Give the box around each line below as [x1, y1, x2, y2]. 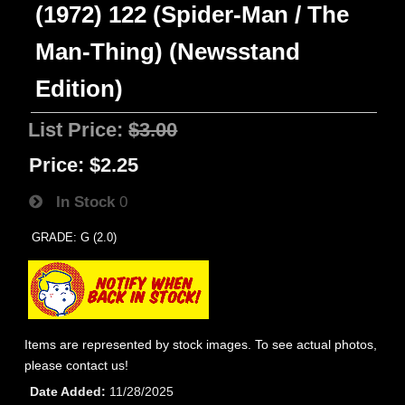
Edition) [35, 76, 124, 101]
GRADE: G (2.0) [32, 231, 118, 244]
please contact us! [24, 358, 129, 372]
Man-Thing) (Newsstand [35, 39, 301, 64]
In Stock [42, 193, 116, 211]
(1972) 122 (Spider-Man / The [35, 2, 350, 27]
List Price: [28, 118, 129, 141]
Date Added [30, 384, 102, 399]
